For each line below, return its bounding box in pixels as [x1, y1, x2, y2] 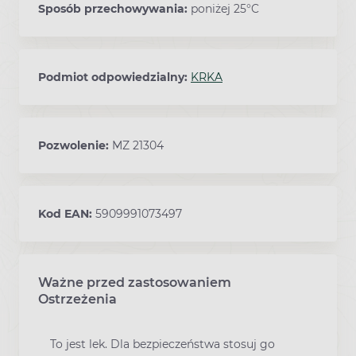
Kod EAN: [38, 207, 95, 222]
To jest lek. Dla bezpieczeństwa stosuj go [50, 337, 275, 352]
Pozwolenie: [38, 138, 112, 153]
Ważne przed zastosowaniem [38, 275, 231, 291]
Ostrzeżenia [38, 292, 117, 308]
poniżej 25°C [191, 2, 259, 17]
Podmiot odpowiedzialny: [38, 70, 191, 85]
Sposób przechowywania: [38, 2, 191, 17]
